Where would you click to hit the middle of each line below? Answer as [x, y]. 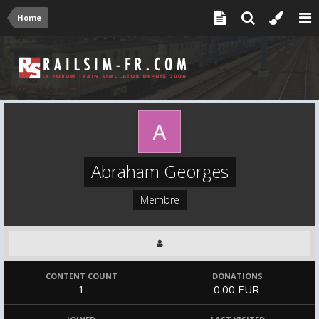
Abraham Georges [159, 171]
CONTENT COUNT [81, 276]
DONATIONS [237, 276]
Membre [159, 200]
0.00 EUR [237, 289]
